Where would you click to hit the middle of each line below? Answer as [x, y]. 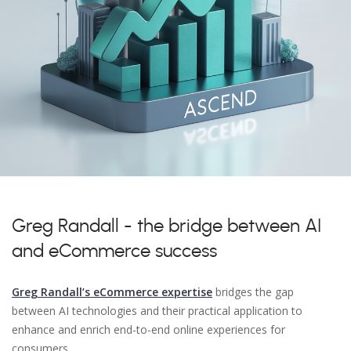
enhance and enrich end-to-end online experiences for [148, 329]
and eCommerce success [114, 251]
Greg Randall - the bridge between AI [166, 226]
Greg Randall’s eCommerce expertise [112, 292]
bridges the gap [253, 292]
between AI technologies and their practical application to [157, 311]
